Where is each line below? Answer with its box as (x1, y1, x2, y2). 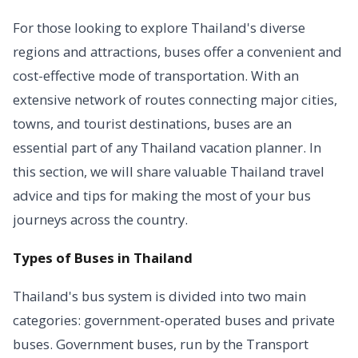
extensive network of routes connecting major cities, (13, 90, 337, 109)
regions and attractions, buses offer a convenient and (13, 42, 342, 61)
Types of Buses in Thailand (13, 249, 193, 267)
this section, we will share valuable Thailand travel (13, 162, 324, 181)
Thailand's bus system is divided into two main (13, 287, 306, 305)
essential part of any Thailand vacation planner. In (13, 138, 321, 157)
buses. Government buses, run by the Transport (13, 335, 308, 353)
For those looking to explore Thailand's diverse (13, 18, 305, 37)
